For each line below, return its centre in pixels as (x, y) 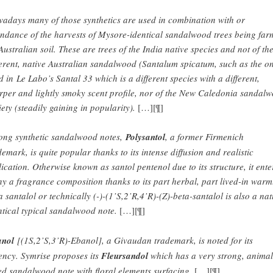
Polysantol (145, 137)
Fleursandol (126, 255)
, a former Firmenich (204, 137)
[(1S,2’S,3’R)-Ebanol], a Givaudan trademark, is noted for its (133, 240)
